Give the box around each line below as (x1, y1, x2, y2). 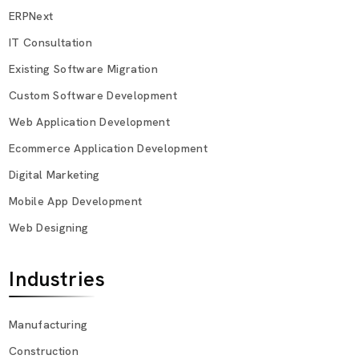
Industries (8, 266, 106, 293)
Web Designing (8, 220, 89, 235)
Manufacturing (8, 317, 88, 333)
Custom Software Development (8, 87, 178, 103)
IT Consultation (8, 34, 93, 50)
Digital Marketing (8, 167, 100, 182)
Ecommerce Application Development (8, 140, 208, 155)
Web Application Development (8, 114, 171, 129)
